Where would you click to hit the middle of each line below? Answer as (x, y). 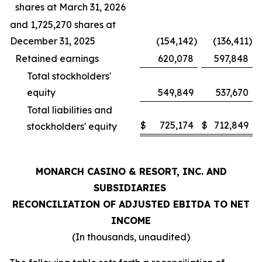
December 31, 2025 (53, 41)
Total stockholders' (69, 76)
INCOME (131, 220)
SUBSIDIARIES (131, 188)
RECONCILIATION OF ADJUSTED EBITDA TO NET (131, 204)
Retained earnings (57, 58)
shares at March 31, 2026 (70, 7)
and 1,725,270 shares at (63, 25)
